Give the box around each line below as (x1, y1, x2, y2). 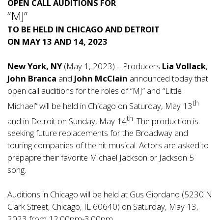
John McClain (74, 73, 128, 84)
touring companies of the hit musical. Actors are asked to (7, 139, 209, 151)
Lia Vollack (162, 60, 206, 72)
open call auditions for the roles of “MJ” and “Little (7, 85, 182, 96)
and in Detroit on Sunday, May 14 (7, 115, 127, 127)
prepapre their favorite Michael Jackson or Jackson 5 (7, 152, 194, 164)
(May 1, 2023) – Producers (62, 60, 162, 72)
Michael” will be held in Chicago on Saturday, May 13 (7, 100, 192, 111)
